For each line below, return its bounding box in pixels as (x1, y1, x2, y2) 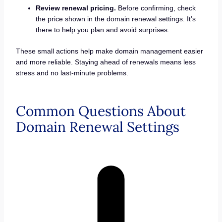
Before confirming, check (117, 4, 196, 12)
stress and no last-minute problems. (15, 69, 128, 77)
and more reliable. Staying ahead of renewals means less (15, 58, 196, 66)
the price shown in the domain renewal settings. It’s (35, 15, 196, 23)
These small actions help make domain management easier (15, 47, 203, 55)
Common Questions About (15, 102, 186, 120)
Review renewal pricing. (35, 4, 118, 12)
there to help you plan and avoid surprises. (35, 26, 169, 34)
